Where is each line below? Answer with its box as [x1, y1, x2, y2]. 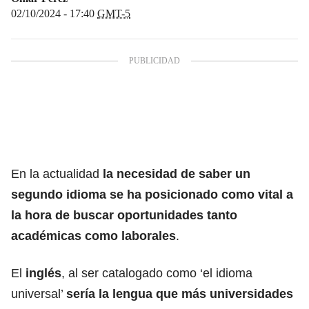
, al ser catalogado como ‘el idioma [61, 266, 252, 280]
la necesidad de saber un [103, 166, 250, 181]
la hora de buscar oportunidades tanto [11, 208, 237, 222]
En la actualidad [11, 166, 103, 181]
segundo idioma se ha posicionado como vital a [11, 187, 293, 201]
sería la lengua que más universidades [66, 286, 293, 301]
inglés [26, 266, 61, 280]
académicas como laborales [11, 228, 176, 243]
